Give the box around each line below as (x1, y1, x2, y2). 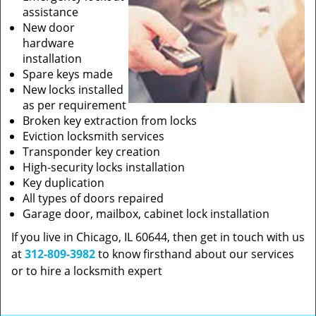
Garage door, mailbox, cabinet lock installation (23, 206, 269, 221)
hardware (23, 35, 74, 51)
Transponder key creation (23, 144, 160, 159)
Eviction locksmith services (23, 128, 164, 144)
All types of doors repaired (23, 190, 164, 206)
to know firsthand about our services (95, 246, 294, 262)
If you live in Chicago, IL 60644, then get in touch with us (11, 229, 305, 245)
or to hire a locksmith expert (11, 263, 162, 279)
